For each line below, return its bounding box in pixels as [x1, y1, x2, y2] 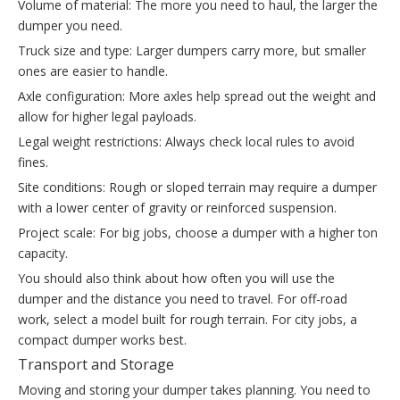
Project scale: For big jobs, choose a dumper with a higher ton [18, 224, 378, 242]
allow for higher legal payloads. [18, 108, 196, 126]
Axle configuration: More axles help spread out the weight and [18, 87, 376, 105]
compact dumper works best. [18, 331, 187, 349]
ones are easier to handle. [18, 62, 168, 80]
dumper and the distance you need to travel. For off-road [18, 290, 347, 308]
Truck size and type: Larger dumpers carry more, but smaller [18, 42, 366, 60]
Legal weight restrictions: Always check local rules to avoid [18, 133, 354, 151]
